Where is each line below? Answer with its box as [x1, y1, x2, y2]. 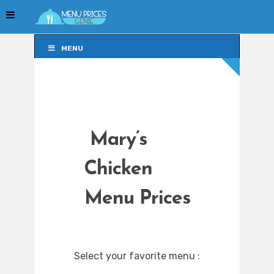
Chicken [84, 160, 152, 180]
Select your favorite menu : [74, 250, 200, 262]
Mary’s [89, 130, 147, 150]
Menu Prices [84, 189, 190, 209]
